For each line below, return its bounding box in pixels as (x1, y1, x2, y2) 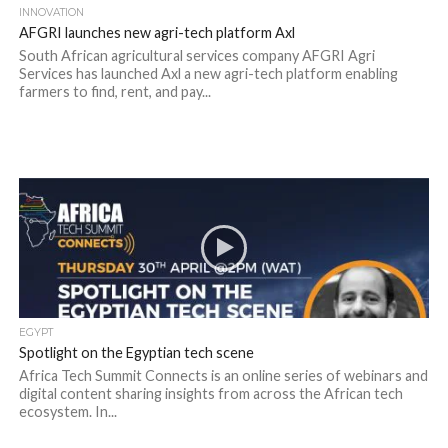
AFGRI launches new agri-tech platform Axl (18, 24, 295, 41)
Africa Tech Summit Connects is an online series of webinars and (18, 367, 428, 384)
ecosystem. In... (18, 403, 117, 420)
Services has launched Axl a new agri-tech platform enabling (18, 65, 398, 82)
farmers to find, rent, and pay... (18, 83, 211, 100)
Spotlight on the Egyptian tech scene (18, 344, 254, 361)
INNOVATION (18, 6, 84, 19)
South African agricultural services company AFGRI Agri (18, 47, 375, 64)
